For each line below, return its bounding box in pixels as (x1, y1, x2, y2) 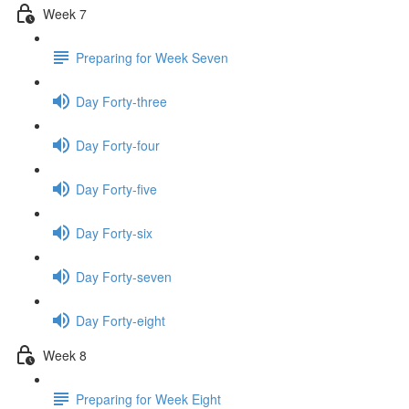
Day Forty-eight (76, 310, 165, 330)
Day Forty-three (76, 91, 167, 110)
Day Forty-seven (76, 267, 172, 286)
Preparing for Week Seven (76, 47, 228, 67)
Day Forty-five (76, 179, 157, 198)
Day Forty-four (76, 135, 160, 154)
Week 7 (43, 4, 87, 23)
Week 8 (43, 345, 87, 364)
